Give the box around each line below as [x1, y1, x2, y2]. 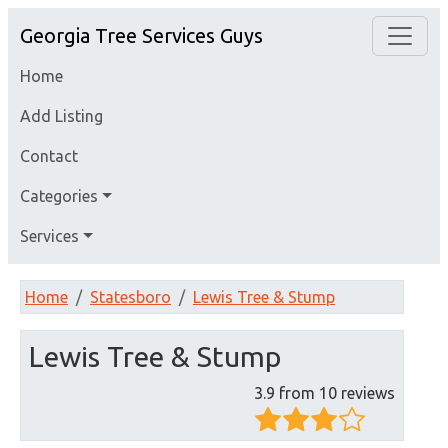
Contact [20, 147, 78, 165]
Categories [20, 187, 98, 205]
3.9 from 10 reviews [254, 384, 395, 402]
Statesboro [90, 288, 171, 306]
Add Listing [20, 107, 103, 125]
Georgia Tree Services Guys [20, 24, 263, 47]
